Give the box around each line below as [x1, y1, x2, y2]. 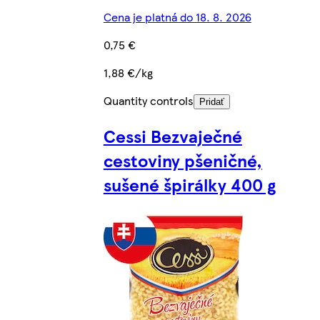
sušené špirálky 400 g [103, 171, 276, 196]
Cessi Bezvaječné [103, 123, 242, 148]
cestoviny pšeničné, [103, 147, 262, 172]
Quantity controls [103, 92, 194, 109]
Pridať [199, 96, 224, 108]
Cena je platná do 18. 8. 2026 [103, 9, 251, 26]
